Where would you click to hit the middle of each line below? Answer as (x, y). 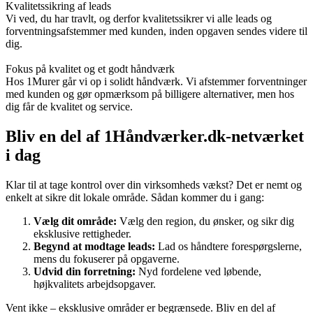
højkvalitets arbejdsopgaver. (95, 284)
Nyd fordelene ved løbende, (198, 271)
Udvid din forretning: (85, 271)
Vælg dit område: (75, 221)
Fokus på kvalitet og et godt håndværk (90, 69)
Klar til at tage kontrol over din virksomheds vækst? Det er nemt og (154, 184)
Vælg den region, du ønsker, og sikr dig (205, 221)
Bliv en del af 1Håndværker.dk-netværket (155, 136)
